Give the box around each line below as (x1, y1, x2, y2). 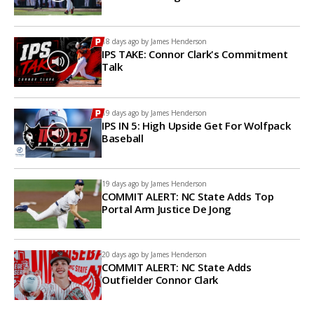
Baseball (102, 130, 144, 145)
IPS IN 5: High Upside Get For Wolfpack (102, 118, 291, 132)
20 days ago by (102, 250, 149, 260)
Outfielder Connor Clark (102, 273, 219, 287)
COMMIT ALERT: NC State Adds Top (102, 189, 274, 203)
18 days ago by (102, 36, 149, 47)
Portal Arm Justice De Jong (102, 201, 232, 216)
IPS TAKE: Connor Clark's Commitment (102, 47, 288, 62)
